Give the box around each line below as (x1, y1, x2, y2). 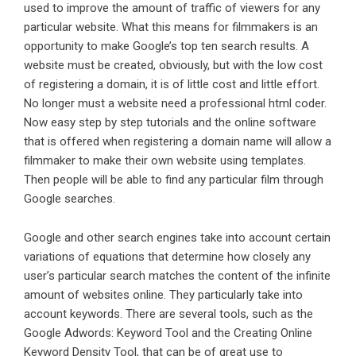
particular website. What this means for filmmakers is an (24, 20, 318, 35)
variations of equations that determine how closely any (24, 250, 311, 265)
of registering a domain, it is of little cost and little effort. (24, 77, 319, 92)
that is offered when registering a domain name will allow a (24, 134, 331, 149)
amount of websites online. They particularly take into (24, 288, 303, 303)
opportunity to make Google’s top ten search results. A (24, 39, 309, 54)
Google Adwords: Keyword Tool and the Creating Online (24, 326, 312, 341)
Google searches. (24, 192, 115, 207)
